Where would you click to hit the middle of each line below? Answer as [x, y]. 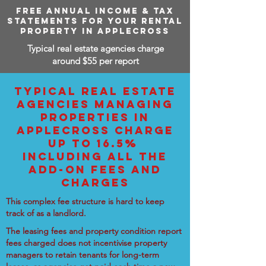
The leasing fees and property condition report [94, 231]
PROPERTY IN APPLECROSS [95, 31]
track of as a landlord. [46, 213]
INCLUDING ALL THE [95, 156]
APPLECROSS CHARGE [95, 130]
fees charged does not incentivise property [86, 243]
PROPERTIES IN [95, 117]
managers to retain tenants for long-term [83, 255]
